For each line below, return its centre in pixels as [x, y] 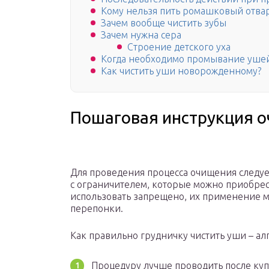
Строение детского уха [179, 47]
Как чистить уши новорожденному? [181, 71]
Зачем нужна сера [141, 35]
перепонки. [97, 209]
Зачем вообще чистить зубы [164, 23]
